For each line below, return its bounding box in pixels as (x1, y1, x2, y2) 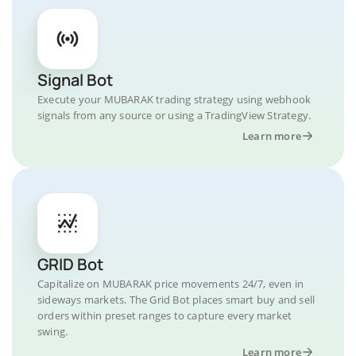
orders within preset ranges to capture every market (37, 308, 292, 323)
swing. (37, 324, 68, 339)
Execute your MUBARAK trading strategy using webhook (37, 92, 311, 106)
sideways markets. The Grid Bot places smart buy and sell (37, 292, 315, 307)
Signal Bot (37, 69, 113, 91)
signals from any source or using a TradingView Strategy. (37, 108, 311, 122)
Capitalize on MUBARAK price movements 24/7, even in (37, 277, 304, 291)
